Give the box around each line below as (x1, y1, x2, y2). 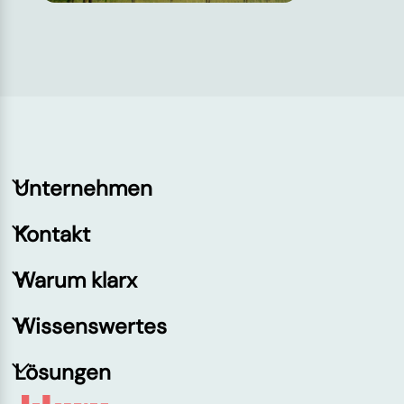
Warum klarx (14, 265, 137, 294)
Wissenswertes (14, 311, 167, 340)
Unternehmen (14, 173, 152, 202)
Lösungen (14, 357, 111, 386)
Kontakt (14, 219, 90, 248)
